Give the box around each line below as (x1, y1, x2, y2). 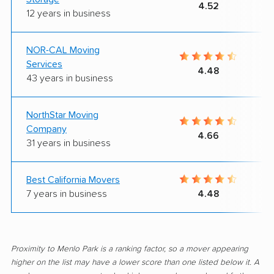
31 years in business (26, 138, 111, 148)
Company (26, 124, 67, 134)
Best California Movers (26, 174, 120, 185)
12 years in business (26, 8, 111, 18)
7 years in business (26, 188, 107, 199)
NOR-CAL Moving (26, 45, 100, 55)
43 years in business (26, 73, 113, 83)
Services (26, 59, 62, 69)
